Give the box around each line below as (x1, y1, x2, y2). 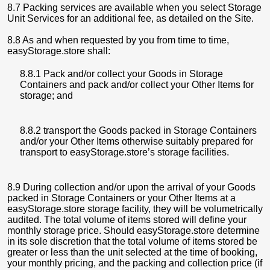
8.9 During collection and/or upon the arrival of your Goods (7, 182, 256, 192)
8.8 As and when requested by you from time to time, (7, 35, 229, 45)
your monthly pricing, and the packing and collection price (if (7, 258, 262, 268)
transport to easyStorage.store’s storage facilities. (20, 147, 229, 157)
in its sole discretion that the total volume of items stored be (7, 236, 257, 246)
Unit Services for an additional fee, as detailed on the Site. (7, 13, 254, 24)
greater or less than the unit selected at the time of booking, (7, 247, 257, 257)
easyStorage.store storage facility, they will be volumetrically (7, 204, 263, 214)
